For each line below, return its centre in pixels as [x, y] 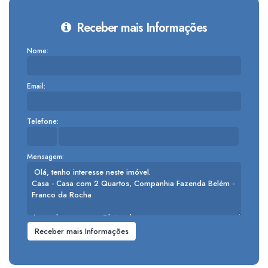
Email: [36, 86]
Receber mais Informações [140, 28]
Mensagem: [45, 157]
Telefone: [43, 121]
